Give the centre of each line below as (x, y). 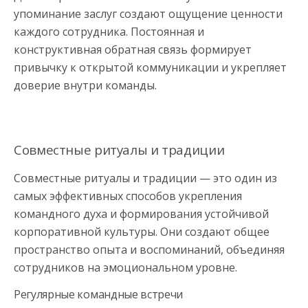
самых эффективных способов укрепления (128, 196)
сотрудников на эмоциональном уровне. (125, 267)
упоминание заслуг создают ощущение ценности (148, 13)
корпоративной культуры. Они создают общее (142, 231)
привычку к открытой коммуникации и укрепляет (150, 67)
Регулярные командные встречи (99, 294)
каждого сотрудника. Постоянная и (109, 31)
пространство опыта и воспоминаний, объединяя (149, 249)
